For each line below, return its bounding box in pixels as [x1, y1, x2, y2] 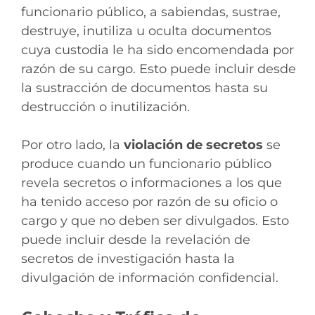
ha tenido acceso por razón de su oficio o [21, 193, 278, 210]
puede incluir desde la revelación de [21, 231, 250, 247]
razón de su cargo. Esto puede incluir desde [21, 60, 296, 77]
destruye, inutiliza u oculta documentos [21, 22, 271, 39]
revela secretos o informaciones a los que [21, 174, 282, 191]
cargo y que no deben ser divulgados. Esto [21, 212, 289, 229]
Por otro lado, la [21, 136, 124, 153]
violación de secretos [124, 136, 263, 153]
